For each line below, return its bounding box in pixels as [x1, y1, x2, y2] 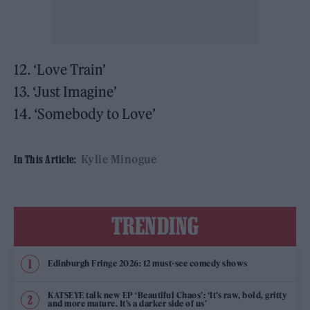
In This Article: [14, 152, 76, 165]
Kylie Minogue [80, 152, 156, 166]
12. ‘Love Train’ [14, 60, 107, 78]
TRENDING [111, 212, 199, 239]
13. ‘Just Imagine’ [14, 82, 118, 100]
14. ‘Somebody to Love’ [14, 104, 156, 122]
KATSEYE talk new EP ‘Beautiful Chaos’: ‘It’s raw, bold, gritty [48, 290, 286, 301]
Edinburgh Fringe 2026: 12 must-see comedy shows [48, 258, 248, 269]
